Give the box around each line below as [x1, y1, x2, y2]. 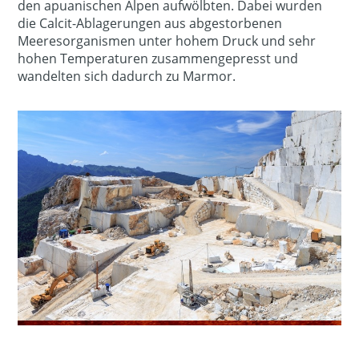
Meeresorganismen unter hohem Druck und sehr [18, 31, 317, 50]
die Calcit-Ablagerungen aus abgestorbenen [18, 14, 283, 32]
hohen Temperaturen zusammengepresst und [18, 49, 299, 67]
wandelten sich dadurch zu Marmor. [18, 67, 236, 85]
